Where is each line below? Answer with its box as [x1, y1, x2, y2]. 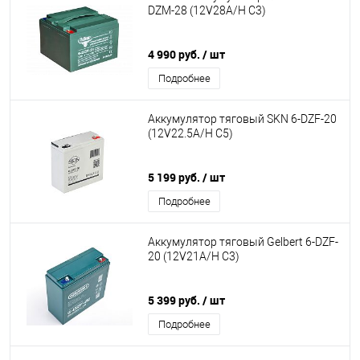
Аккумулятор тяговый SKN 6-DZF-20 [148, 112, 337, 126]
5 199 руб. [148, 170, 202, 185]
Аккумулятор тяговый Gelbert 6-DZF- [148, 235, 338, 249]
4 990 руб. [148, 47, 202, 62]
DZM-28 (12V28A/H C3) [148, 4, 266, 18]
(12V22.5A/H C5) [148, 127, 233, 141]
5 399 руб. [148, 292, 202, 308]
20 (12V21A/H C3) [148, 250, 239, 264]
